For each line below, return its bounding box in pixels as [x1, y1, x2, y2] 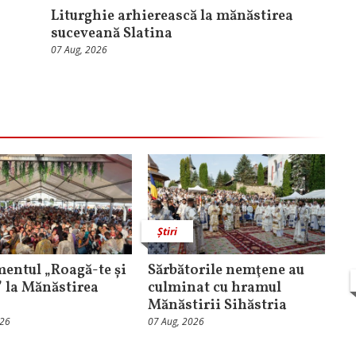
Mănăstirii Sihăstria [147, 296, 287, 316]
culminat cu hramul [147, 278, 281, 299]
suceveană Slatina [51, 24, 172, 44]
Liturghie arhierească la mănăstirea [51, 6, 293, 27]
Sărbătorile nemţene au [147, 261, 304, 281]
